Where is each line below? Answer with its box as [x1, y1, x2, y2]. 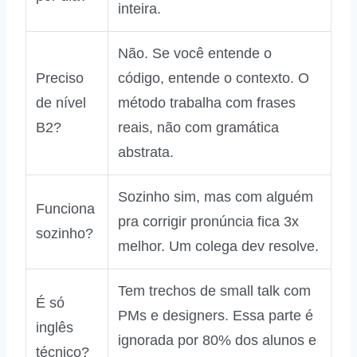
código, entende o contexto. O [118, 70, 309, 87]
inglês [36, 320, 73, 336]
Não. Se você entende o [118, 45, 272, 62]
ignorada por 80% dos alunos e [118, 332, 316, 349]
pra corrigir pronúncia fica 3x [118, 214, 299, 230]
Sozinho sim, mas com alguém [118, 189, 313, 206]
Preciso [36, 70, 84, 87]
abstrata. [118, 144, 174, 161]
